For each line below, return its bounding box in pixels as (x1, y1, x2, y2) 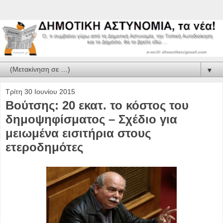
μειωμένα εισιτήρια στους (5, 126, 151, 140)
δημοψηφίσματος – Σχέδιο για (5, 112, 177, 126)
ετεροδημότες (5, 140, 83, 154)
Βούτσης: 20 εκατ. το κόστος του (5, 98, 189, 112)
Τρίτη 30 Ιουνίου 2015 (5, 87, 75, 96)
